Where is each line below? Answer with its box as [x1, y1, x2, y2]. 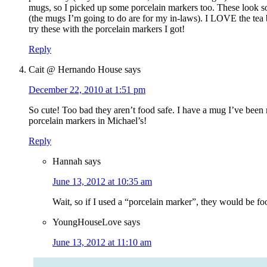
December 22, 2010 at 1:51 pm [29, 85, 145, 95]
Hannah [52, 156, 82, 167]
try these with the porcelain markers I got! [29, 24, 185, 35]
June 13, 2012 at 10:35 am [52, 176, 152, 187]
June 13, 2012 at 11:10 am [52, 237, 151, 248]
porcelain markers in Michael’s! [29, 116, 147, 126]
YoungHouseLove [52, 217, 122, 228]
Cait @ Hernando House [29, 64, 122, 75]
